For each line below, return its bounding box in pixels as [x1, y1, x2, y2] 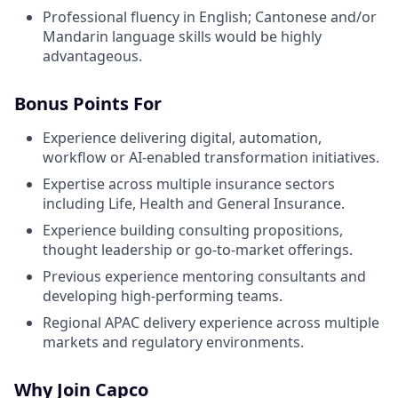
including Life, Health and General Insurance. [43, 194, 345, 213]
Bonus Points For [14, 92, 162, 115]
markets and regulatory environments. [43, 332, 304, 352]
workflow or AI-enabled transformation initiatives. [43, 147, 379, 167]
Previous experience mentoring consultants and [43, 267, 366, 286]
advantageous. [43, 46, 142, 66]
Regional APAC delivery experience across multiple [43, 313, 379, 332]
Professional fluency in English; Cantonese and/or [43, 7, 377, 27]
